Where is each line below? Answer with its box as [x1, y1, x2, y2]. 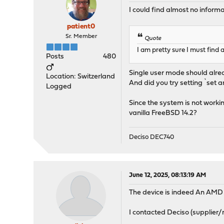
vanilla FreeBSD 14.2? [129, 109, 197, 117]
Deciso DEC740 [129, 134, 174, 141]
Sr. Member [65, 33, 97, 39]
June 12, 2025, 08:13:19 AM [129, 172, 206, 179]
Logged [46, 83, 72, 90]
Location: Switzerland [46, 73, 115, 80]
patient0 [67, 23, 95, 30]
